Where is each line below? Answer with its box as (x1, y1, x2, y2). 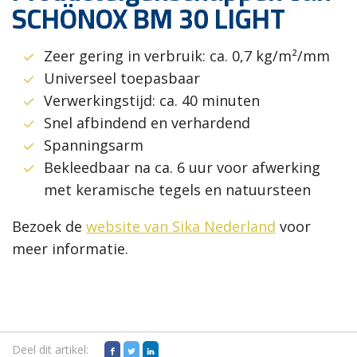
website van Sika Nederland (86, 217, 276, 237)
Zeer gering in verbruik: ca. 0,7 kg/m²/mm (44, 46, 334, 66)
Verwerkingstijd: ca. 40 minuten (44, 91, 260, 111)
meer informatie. (12, 239, 128, 259)
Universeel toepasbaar (44, 69, 200, 88)
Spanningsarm (44, 135, 143, 155)
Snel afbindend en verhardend (44, 113, 250, 133)
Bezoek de (12, 217, 86, 237)
